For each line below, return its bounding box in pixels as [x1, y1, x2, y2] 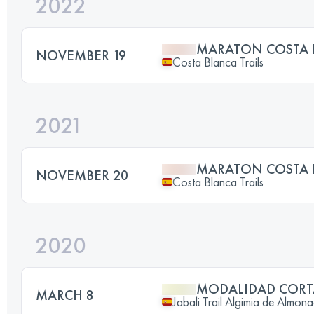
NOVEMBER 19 [36, 46, 126, 64]
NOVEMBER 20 [36, 165, 128, 184]
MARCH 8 [36, 285, 94, 304]
